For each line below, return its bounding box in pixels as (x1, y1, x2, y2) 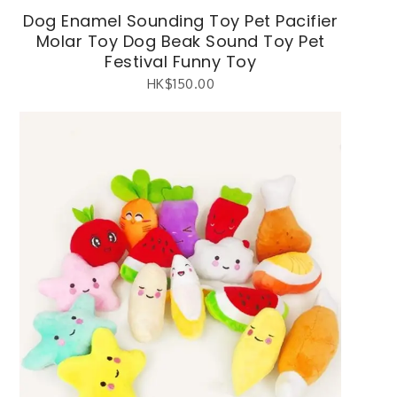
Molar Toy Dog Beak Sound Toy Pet (35, 30, 325, 53)
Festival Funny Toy (105, 51, 257, 74)
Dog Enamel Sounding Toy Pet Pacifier (23, 10, 339, 33)
